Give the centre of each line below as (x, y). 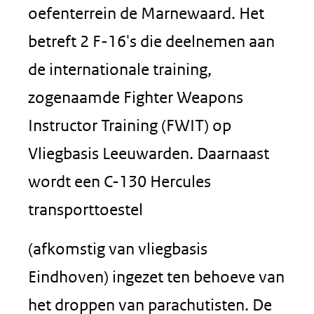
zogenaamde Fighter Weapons (136, 97)
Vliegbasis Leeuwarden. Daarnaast (149, 153)
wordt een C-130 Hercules (120, 181)
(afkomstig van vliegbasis (118, 248)
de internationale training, (120, 69)
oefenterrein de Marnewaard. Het (146, 13)
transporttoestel (86, 209)
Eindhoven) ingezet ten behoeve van (156, 277)
